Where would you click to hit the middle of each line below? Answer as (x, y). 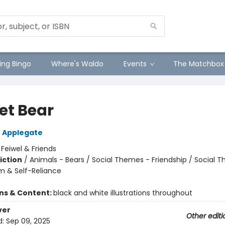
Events (135, 64)
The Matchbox (199, 64)
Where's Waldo (77, 64)
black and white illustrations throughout (123, 193)
